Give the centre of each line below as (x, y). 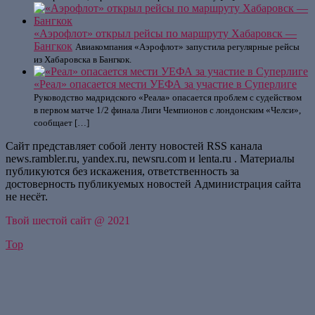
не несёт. (27, 197)
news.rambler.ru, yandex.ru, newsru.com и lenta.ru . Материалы (150, 159)
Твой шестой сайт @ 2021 (68, 220)
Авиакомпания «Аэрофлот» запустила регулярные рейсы (187, 47)
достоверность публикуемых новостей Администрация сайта (153, 184)
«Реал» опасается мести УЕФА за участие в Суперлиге (165, 84)
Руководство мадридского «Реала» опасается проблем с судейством (168, 97)
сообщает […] (62, 123)
